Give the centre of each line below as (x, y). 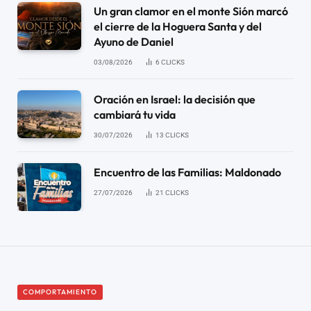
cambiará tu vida (135, 114)
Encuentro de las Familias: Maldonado (187, 172)
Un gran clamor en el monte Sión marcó (191, 11)
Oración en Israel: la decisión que (175, 99)
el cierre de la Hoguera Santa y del (178, 26)
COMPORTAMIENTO (60, 292)
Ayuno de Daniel (134, 41)
